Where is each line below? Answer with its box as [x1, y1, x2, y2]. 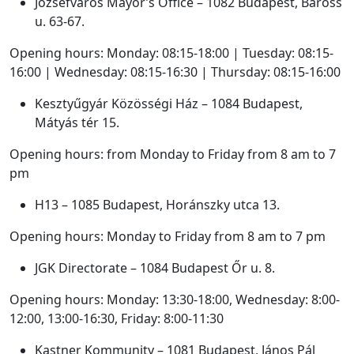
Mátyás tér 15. [35, 113, 119, 131]
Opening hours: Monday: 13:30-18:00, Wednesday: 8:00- [9, 290, 340, 308]
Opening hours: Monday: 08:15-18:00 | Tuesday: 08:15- [9, 43, 333, 62]
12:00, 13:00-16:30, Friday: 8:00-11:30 [9, 309, 224, 327]
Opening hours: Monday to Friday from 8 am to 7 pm [9, 227, 326, 245]
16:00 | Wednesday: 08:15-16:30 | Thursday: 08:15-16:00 [9, 62, 341, 81]
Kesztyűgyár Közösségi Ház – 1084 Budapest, [35, 94, 303, 112]
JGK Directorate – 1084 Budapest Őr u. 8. [35, 258, 275, 277]
